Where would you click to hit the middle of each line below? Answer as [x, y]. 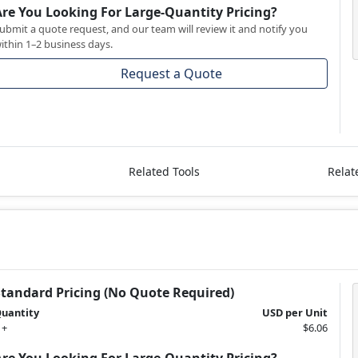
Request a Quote [172, 73]
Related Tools [164, 172]
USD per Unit [294, 313]
